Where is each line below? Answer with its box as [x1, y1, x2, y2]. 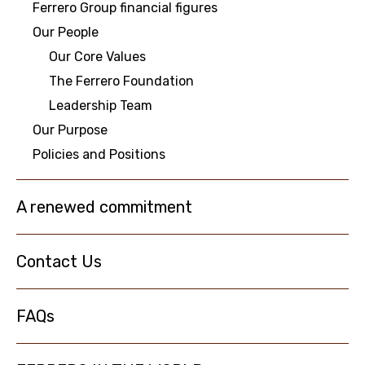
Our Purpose [33, 122, 108, 138]
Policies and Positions [33, 147, 165, 162]
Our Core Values [49, 49, 146, 64]
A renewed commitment [16, 197, 192, 217]
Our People [33, 24, 99, 40]
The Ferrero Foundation [49, 73, 194, 89]
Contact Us [16, 252, 102, 271]
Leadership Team [49, 98, 152, 113]
